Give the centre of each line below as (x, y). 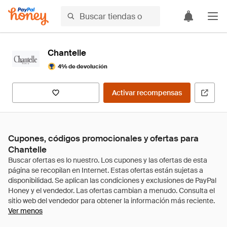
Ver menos (25, 211)
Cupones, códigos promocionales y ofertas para (103, 138)
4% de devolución (83, 66)
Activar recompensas (147, 93)
